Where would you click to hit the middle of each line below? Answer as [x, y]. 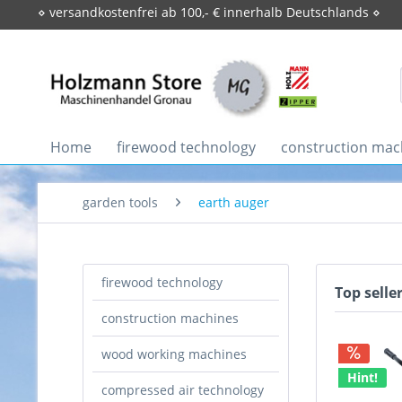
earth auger [234, 202]
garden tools [120, 202]
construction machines [170, 318]
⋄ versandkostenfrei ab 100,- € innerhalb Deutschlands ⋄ [209, 12]
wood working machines [174, 354]
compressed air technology [183, 390]
